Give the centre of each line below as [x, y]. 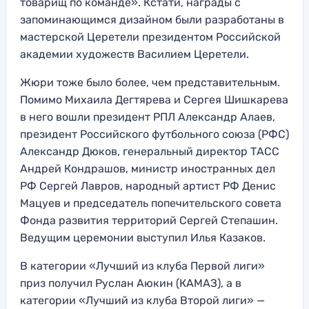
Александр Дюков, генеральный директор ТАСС [150, 151]
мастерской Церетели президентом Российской [150, 37]
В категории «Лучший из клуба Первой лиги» [142, 266]
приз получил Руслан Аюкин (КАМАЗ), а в [131, 283]
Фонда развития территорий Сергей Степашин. [149, 220]
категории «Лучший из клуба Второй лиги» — [142, 300]
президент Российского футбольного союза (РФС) [154, 134]
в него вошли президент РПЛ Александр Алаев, [148, 117]
